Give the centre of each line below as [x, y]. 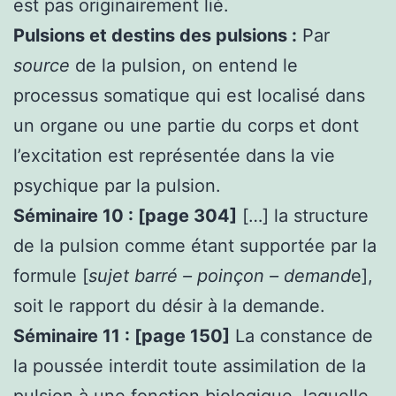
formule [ [51, 275]
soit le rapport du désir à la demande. [169, 305]
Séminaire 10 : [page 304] [125, 215]
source [44, 65]
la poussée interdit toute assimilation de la [190, 366]
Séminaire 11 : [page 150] [122, 335]
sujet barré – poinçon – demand [220, 275]
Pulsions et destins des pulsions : [155, 35]
